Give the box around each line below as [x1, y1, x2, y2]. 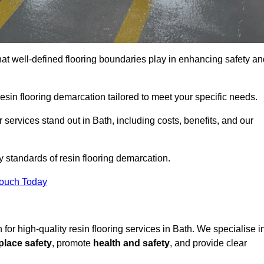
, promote [52, 238, 93, 249]
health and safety [93, 238, 170, 249]
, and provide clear [170, 238, 247, 249]
